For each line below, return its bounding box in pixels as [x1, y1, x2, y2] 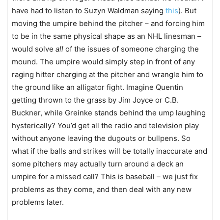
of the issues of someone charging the [63, 44, 199, 54]
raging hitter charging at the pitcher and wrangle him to [12, 70, 203, 79]
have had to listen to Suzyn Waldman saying [12, 6, 165, 15]
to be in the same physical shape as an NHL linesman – [12, 31, 201, 41]
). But [178, 6, 196, 15]
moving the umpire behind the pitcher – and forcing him [12, 19, 205, 28]
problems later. [12, 197, 64, 207]
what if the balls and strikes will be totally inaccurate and [12, 146, 207, 156]
